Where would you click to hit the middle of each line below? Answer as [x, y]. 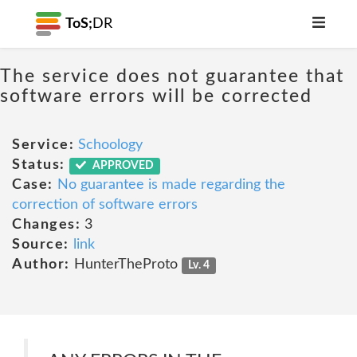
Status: [39, 165]
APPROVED [122, 166]
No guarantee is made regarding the [171, 185]
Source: [41, 245]
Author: [41, 265]
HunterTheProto [126, 265]
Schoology [110, 145]
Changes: [46, 225]
